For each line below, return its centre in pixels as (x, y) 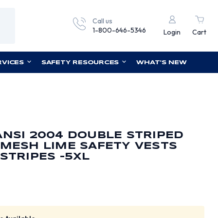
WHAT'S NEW (162, 63)
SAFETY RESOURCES (80, 63)
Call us (102, 21)
